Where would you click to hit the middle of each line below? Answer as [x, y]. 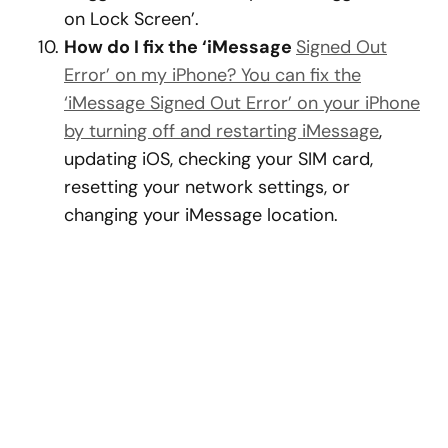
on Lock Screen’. [131, 19]
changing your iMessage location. [201, 215]
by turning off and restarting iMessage [221, 131]
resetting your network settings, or [207, 187]
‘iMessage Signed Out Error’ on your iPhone [242, 103]
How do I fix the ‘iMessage [180, 47]
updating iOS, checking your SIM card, [218, 159]
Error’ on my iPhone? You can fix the [212, 75]
